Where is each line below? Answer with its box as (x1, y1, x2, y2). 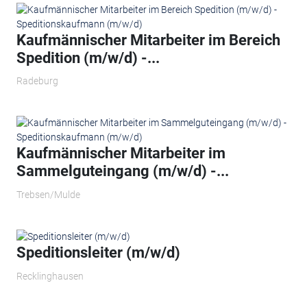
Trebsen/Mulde (16, 188, 80, 200)
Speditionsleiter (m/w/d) (16, 244, 180, 262)
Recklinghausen (16, 270, 84, 282)
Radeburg (16, 75, 58, 87)
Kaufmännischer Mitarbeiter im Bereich (16, 31, 280, 49)
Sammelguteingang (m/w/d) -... (16, 162, 229, 180)
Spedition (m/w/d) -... (16, 49, 160, 66)
